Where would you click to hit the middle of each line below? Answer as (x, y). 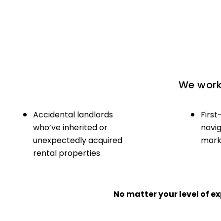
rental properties (66, 153)
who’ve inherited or (70, 127)
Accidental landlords (73, 114)
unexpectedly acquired (77, 140)
